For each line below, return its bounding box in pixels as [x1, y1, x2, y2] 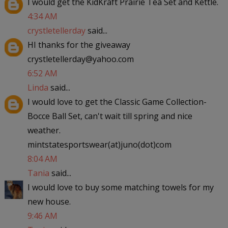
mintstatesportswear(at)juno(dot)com [27, 138, 172, 150]
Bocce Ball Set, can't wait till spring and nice [27, 110, 192, 122]
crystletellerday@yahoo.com [27, 53, 134, 65]
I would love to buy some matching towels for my [27, 181, 214, 193]
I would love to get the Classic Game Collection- [27, 96, 207, 107]
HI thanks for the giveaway [27, 39, 130, 50]
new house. [27, 195, 71, 207]
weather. [27, 124, 61, 136]
